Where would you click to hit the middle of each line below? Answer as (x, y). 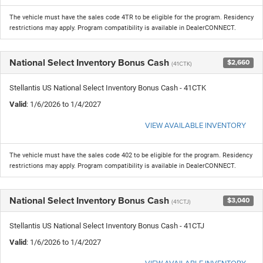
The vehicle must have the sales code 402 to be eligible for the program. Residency (131, 155)
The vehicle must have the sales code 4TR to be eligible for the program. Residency (131, 17)
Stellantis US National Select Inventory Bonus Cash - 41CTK (108, 87)
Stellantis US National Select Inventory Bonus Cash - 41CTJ (107, 225)
